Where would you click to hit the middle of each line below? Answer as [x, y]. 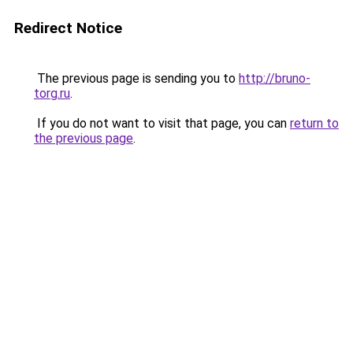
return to [314, 123]
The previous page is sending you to [136, 78]
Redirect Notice [68, 28]
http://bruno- [275, 78]
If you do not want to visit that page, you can [162, 123]
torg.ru [52, 93]
